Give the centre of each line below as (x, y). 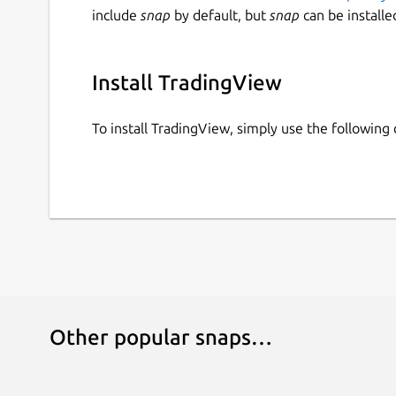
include (116, 15)
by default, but (220, 15)
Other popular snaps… (161, 338)
